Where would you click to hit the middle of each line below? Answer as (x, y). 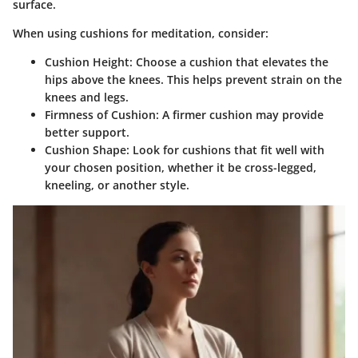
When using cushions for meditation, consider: (141, 33)
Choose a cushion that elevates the (231, 62)
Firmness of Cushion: (102, 114)
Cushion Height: (89, 62)
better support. (87, 132)
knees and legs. (87, 97)
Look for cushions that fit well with (227, 149)
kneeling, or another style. (117, 185)
